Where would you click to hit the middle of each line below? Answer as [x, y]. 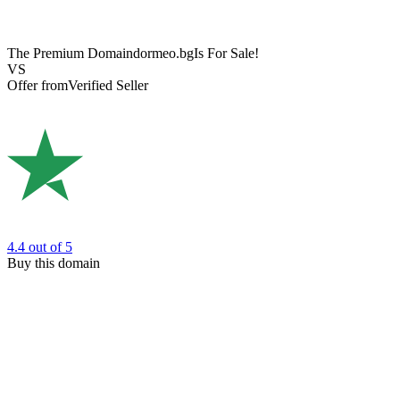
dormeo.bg [163, 54]
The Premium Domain [70, 54]
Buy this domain [54, 262]
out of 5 [50, 246]
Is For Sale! [226, 54]
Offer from [37, 86]
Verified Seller [108, 86]
